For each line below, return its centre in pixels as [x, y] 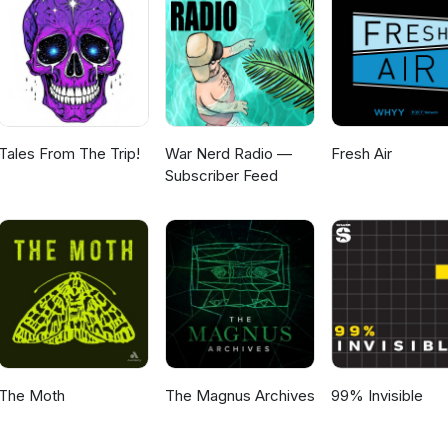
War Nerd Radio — [228, 154]
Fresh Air [361, 154]
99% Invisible [376, 396]
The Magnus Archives [239, 396]
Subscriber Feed [221, 176]
